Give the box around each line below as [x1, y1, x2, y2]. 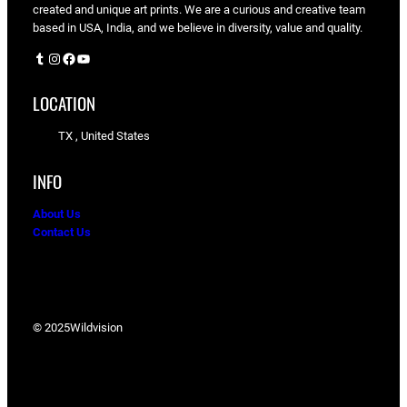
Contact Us [33, 225, 91, 240]
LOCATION [33, 92, 95, 115]
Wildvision [70, 320, 123, 334]
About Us [33, 207, 81, 222]
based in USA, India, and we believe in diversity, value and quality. [33, 21, 362, 35]
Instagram [46, 48, 59, 66]
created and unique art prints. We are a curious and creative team [33, 3, 365, 17]
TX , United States [58, 129, 150, 144]
